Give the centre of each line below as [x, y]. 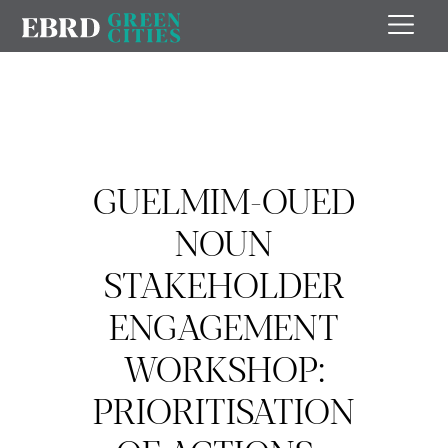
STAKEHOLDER [224, 283]
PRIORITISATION [224, 409]
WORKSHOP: [224, 367]
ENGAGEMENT [224, 325]
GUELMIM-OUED [224, 199]
